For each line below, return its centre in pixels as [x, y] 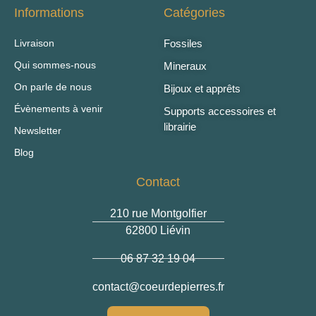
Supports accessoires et [220, 111]
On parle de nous [53, 86]
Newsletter [38, 130]
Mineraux [186, 66]
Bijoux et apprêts [202, 88]
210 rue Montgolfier [158, 213]
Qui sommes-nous [55, 65]
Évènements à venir [59, 108]
